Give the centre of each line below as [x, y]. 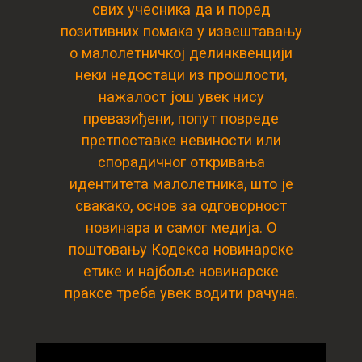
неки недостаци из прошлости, [181, 75]
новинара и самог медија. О [181, 227]
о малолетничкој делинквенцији [181, 53]
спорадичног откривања [181, 162]
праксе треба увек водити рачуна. [181, 293]
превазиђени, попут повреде [181, 118]
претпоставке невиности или [181, 140]
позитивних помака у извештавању [181, 31]
